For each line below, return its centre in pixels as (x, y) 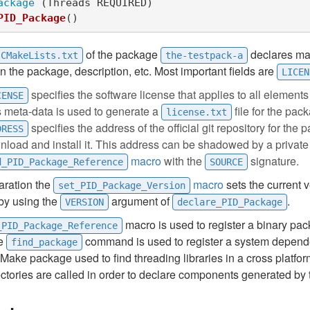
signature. (273, 161)
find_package (44, 242)
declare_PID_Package (230, 202)
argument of (140, 201)
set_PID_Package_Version (122, 185)
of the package (122, 54)
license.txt (197, 112)
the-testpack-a (204, 55)
